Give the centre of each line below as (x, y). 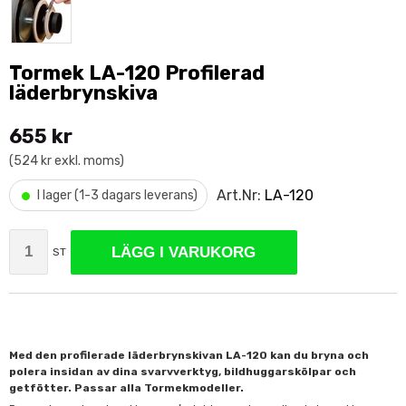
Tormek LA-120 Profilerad (137, 73)
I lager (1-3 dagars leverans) (117, 195)
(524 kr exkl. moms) (67, 161)
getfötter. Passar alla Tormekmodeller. (126, 388)
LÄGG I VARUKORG (184, 252)
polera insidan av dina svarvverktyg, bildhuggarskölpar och (183, 372)
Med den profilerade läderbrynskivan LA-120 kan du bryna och (189, 355)
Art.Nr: (241, 195)
